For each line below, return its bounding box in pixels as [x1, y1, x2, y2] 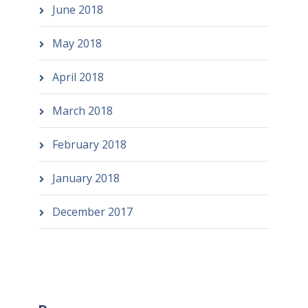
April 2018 [52, 69, 104, 85]
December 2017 [52, 203, 133, 219]
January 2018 [52, 170, 120, 186]
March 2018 [52, 102, 113, 118]
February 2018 [52, 136, 126, 152]
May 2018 [52, 35, 102, 51]
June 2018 [52, 1, 103, 17]
